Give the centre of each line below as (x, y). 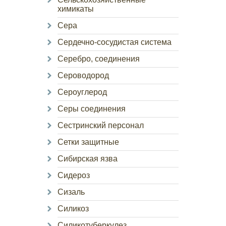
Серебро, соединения (99, 59)
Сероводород (83, 75)
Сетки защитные (88, 142)
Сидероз (74, 175)
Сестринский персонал (101, 125)
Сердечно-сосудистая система (115, 42)
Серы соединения (92, 109)
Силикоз (73, 209)
